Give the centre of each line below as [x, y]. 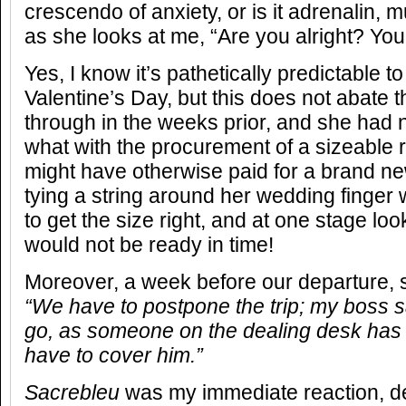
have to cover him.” [114, 356]
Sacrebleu [72, 393]
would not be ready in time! [149, 245]
